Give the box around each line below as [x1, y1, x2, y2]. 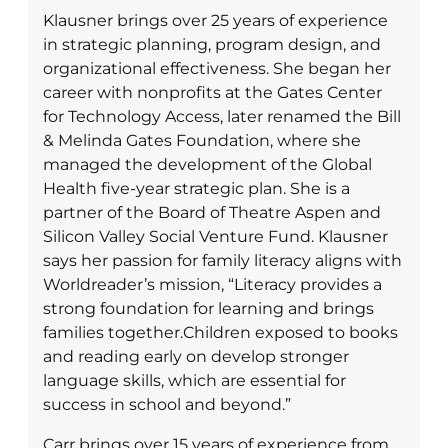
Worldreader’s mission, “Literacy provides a [43, 274, 382, 294]
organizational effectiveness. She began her [43, 58, 391, 78]
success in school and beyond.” [43, 394, 291, 414]
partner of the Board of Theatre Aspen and [43, 202, 381, 222]
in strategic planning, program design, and [43, 34, 381, 54]
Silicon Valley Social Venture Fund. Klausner [43, 226, 388, 246]
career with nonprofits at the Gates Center [43, 82, 382, 102]
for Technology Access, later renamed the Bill [43, 106, 401, 126]
